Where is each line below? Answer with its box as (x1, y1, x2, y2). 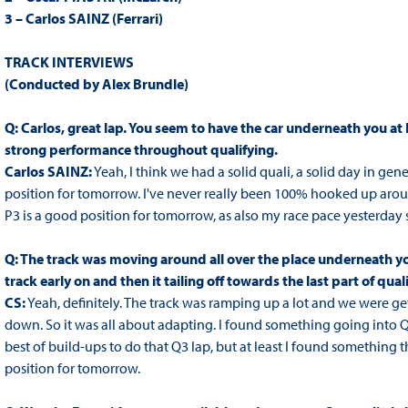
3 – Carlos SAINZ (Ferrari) (4, 9, 163, 28)
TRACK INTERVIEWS (4, 53, 134, 72)
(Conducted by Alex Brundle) (4, 75, 189, 94)
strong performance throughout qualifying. (4, 140, 278, 159)
